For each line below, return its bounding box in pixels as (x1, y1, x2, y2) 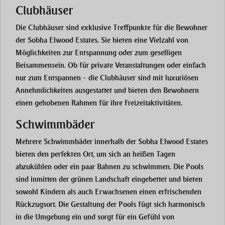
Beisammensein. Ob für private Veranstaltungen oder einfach (16, 61, 206, 70)
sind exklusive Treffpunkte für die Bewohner (64, 23, 207, 33)
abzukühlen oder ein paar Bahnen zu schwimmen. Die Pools (16, 162, 203, 172)
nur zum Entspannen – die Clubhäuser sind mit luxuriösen (16, 73, 198, 83)
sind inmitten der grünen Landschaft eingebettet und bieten (16, 175, 202, 184)
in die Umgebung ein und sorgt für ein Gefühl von (16, 212, 174, 222)
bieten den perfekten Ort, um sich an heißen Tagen (16, 150, 175, 159)
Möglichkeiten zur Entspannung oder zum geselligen (16, 48, 182, 58)
